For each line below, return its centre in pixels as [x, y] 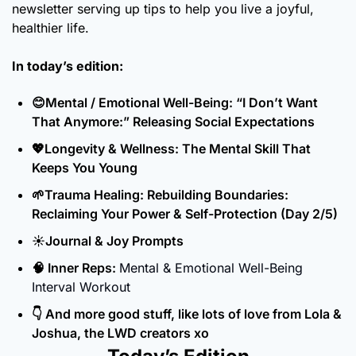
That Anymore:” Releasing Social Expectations [173, 121]
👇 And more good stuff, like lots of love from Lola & [187, 313]
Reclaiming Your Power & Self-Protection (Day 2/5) [185, 213]
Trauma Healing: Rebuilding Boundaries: [166, 194]
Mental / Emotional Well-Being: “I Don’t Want [182, 102]
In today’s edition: [68, 66]
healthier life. [50, 27]
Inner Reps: [82, 267]
